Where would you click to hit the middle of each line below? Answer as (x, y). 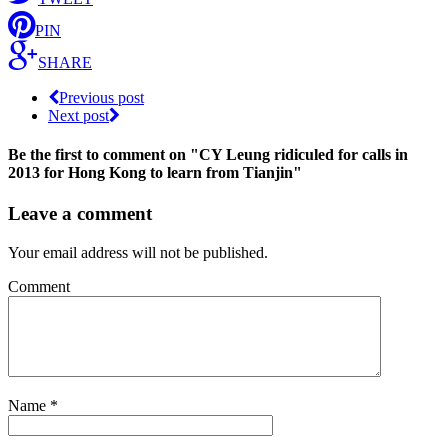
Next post (78, 115)
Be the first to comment (86, 155)
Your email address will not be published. (138, 253)
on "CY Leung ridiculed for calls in (288, 155)
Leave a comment (80, 214)
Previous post (101, 97)
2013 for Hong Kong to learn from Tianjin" (155, 173)
